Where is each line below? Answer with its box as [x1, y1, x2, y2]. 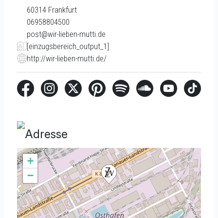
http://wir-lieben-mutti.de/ [27, 53, 107, 63]
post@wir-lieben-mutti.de [27, 29, 106, 39]
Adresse [25, 127, 68, 142]
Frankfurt [48, 4, 77, 15]
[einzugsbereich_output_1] [27, 41, 109, 51]
